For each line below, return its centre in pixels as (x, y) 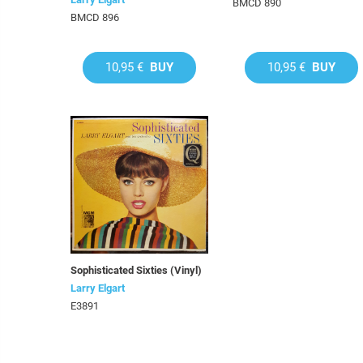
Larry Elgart (98, 288)
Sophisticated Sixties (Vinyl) (136, 270)
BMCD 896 (95, 17)
